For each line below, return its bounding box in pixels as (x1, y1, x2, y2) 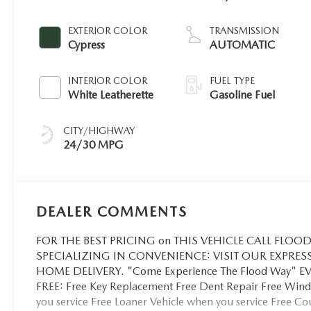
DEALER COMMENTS (36, 203, 188, 220)
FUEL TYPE (210, 74, 255, 86)
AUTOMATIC (210, 37, 276, 51)
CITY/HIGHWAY (63, 124, 135, 136)
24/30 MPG (63, 137, 124, 151)
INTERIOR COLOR (68, 74, 148, 86)
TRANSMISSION (210, 24, 280, 36)
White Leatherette (68, 87, 154, 101)
